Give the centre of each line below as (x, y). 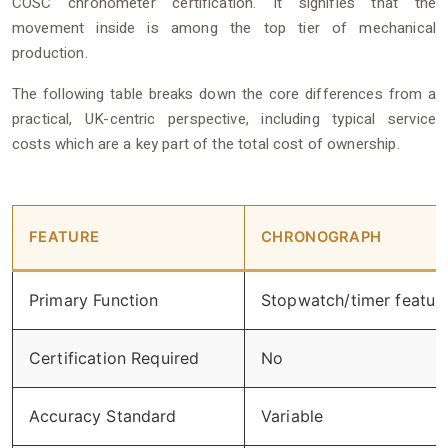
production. (50, 53)
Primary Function (94, 300)
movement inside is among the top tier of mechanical (224, 28)
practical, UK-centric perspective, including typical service (224, 119)
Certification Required (114, 358)
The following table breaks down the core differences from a (224, 94)
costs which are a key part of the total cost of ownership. (206, 144)
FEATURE (64, 237)
